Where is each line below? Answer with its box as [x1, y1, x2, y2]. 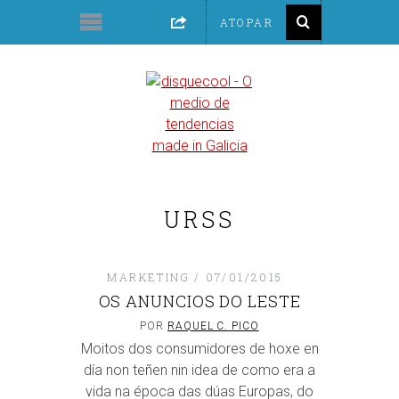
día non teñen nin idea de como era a [84, 362, 315, 379]
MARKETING [107, 270, 191, 284]
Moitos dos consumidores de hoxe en [80, 340, 319, 357]
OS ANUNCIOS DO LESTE [98, 290, 301, 312]
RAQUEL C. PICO [167, 320, 259, 332]
